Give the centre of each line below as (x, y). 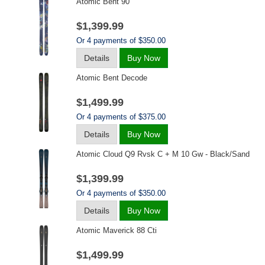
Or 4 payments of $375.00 (121, 117)
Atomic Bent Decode (112, 78)
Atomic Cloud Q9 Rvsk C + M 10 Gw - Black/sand (163, 154)
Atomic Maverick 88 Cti (117, 230)
